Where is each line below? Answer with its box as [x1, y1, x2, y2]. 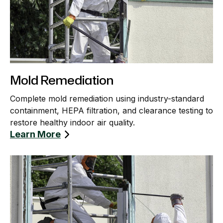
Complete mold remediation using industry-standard [10, 93, 204, 104]
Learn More [10, 128, 61, 139]
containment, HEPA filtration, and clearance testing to [10, 105, 213, 115]
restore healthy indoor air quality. [10, 117, 135, 127]
